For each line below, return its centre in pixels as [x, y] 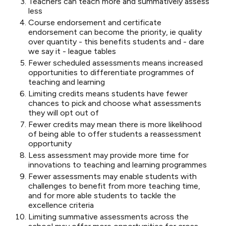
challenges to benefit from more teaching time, [114, 186]
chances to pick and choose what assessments [115, 103]
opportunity [50, 144]
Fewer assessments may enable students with [112, 176]
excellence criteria [61, 205]
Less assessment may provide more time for [108, 155]
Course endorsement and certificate [95, 22]
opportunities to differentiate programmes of [111, 72]
